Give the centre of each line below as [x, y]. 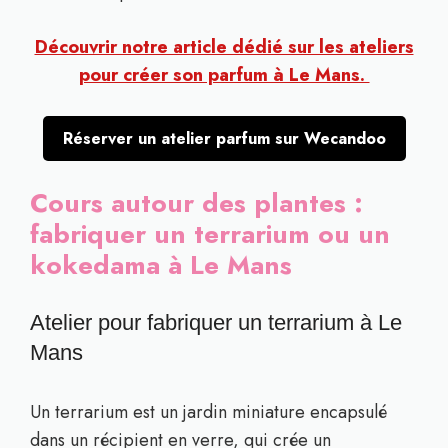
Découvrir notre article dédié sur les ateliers [224, 47]
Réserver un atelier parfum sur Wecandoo [224, 138]
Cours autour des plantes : [196, 203]
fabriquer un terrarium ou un [210, 234]
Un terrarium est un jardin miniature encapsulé [208, 412]
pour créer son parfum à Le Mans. [224, 75]
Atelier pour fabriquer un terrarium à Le [216, 322]
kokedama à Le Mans [161, 265]
